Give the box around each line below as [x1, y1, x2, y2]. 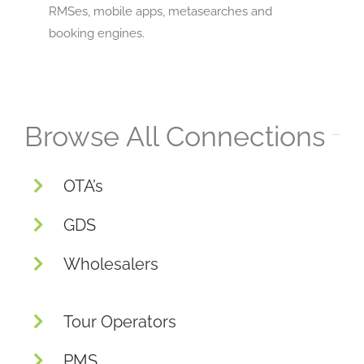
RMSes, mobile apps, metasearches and [49, 3, 272, 19]
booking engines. [49, 25, 145, 41]
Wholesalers [63, 253, 158, 274]
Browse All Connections [24, 119, 325, 153]
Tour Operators [63, 311, 176, 331]
